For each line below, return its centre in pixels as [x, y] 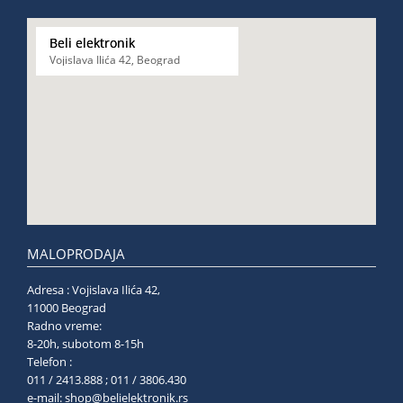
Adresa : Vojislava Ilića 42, [94, 290]
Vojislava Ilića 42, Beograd [115, 60]
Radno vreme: [64, 326]
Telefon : [49, 362]
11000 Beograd [87, 308]
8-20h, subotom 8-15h [121, 344]
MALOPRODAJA [76, 254]
